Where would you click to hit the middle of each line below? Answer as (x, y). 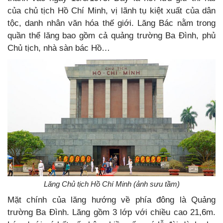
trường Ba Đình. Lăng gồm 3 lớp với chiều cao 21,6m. (111, 212)
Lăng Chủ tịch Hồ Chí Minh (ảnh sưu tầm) (111, 184)
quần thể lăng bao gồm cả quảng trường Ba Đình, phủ (111, 35)
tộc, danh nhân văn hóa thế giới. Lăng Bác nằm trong (111, 23)
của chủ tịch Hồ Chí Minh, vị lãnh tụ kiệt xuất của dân (111, 10)
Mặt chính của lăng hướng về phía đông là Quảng (111, 200)
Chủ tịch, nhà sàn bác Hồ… (59, 48)
